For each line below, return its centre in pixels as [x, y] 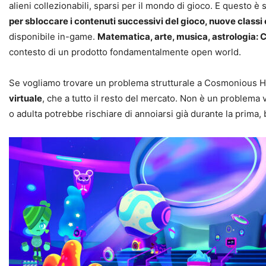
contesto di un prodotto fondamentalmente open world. [125, 52]
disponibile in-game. [53, 36]
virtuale [26, 98]
